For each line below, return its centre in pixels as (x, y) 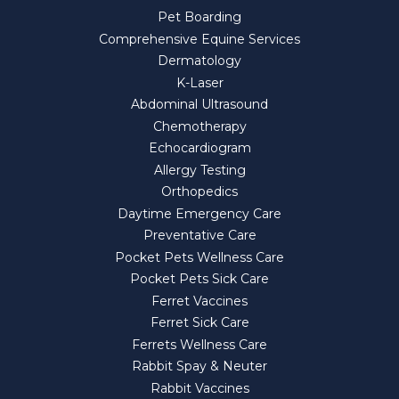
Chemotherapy (199, 126)
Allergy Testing (199, 170)
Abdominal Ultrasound (199, 105)
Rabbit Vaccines (199, 388)
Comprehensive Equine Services (199, 39)
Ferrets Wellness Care (199, 344)
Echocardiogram (199, 148)
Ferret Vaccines (199, 301)
